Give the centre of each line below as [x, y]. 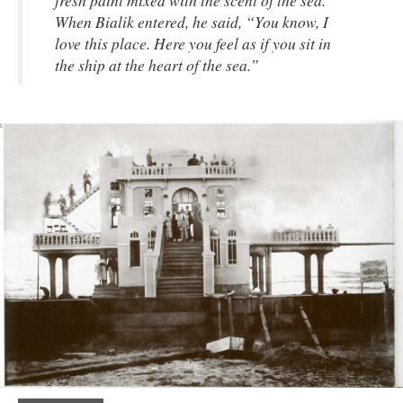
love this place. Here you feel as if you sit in [193, 43]
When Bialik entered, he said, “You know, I [192, 21]
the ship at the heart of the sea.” [157, 64]
